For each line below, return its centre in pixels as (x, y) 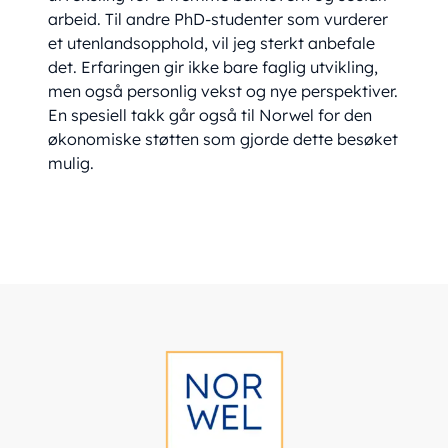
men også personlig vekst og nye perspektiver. (223, 91)
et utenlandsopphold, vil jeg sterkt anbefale (212, 43)
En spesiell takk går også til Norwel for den (210, 115)
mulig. (71, 163)
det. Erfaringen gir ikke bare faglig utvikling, (213, 67)
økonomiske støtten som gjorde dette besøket (223, 139)
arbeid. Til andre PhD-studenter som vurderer (218, 19)
